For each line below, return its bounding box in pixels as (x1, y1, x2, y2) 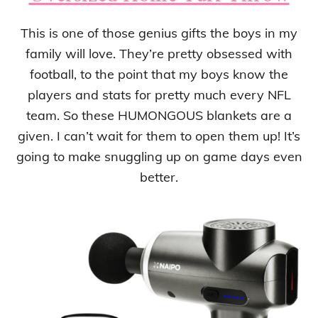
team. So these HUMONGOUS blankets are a (26, 107, 292, 124)
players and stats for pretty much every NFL (27, 87, 291, 104)
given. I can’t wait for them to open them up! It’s (18, 128, 300, 145)
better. (140, 169, 178, 186)
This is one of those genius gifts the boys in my (21, 25, 297, 42)
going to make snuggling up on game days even (16, 148, 302, 165)
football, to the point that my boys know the (30, 66, 288, 83)
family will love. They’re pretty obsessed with (26, 45, 292, 62)
